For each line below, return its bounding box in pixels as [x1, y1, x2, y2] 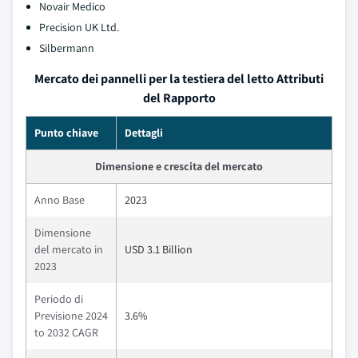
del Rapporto [142, 89, 216, 106]
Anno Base [34, 193, 85, 207]
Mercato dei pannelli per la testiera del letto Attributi [34, 70, 324, 87]
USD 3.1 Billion [125, 242, 193, 257]
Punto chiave [34, 125, 98, 140]
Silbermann [39, 41, 94, 55]
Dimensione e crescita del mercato [95, 159, 263, 173]
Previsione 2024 [34, 308, 108, 323]
